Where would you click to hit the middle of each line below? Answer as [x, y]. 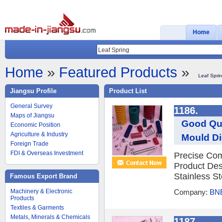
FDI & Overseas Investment [47, 153]
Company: [192, 192]
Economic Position [35, 125]
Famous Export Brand [44, 176]
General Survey [31, 106]
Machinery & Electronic [41, 191]
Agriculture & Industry [39, 134]
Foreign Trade [29, 144]
